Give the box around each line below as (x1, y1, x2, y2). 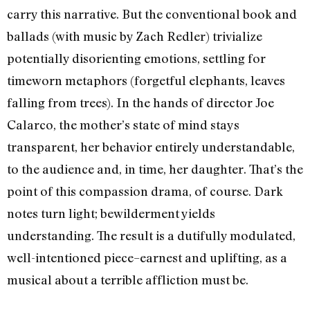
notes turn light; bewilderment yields (7, 206, 215, 221)
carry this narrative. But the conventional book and (7, 6, 297, 22)
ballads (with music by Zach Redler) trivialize (7, 28, 262, 44)
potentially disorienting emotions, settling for (7, 51, 266, 66)
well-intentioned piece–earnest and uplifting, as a (7, 250, 287, 266)
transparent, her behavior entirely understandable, (7, 139, 295, 155)
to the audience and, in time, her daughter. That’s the (7, 161, 303, 177)
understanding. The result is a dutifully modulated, (7, 228, 295, 244)
